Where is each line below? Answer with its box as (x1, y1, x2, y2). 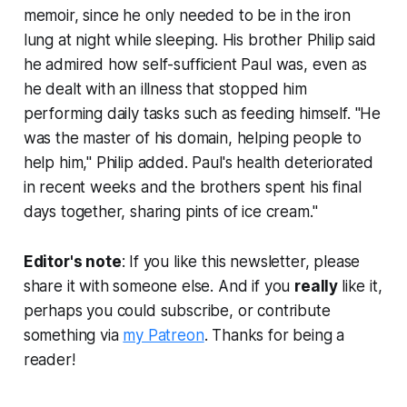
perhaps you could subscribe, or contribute (23, 302, 331, 321)
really (294, 277, 342, 296)
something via (23, 326, 124, 345)
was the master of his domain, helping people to (23, 129, 362, 148)
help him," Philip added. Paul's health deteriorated (23, 154, 374, 173)
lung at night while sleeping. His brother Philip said (23, 31, 376, 50)
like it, (341, 277, 382, 296)
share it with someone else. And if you (23, 277, 295, 296)
